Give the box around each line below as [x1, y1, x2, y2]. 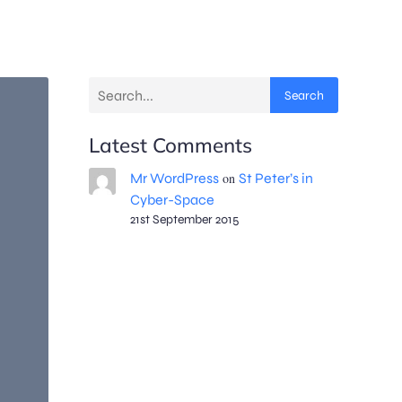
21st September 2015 [129, 212, 239, 227]
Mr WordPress [129, 170, 219, 187]
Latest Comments [89, 132, 252, 158]
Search [284, 87, 324, 103]
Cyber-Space [129, 191, 214, 208]
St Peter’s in [238, 170, 313, 187]
